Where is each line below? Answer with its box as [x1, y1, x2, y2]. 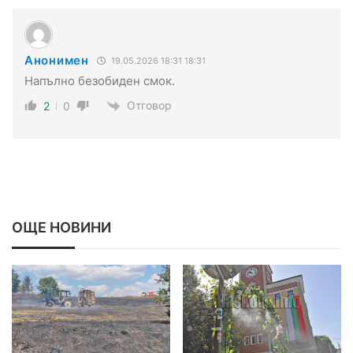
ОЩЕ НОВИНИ [12, 218, 111, 236]
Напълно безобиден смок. [24, 72, 175, 88]
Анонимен [24, 52, 89, 68]
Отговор [127, 98, 172, 112]
